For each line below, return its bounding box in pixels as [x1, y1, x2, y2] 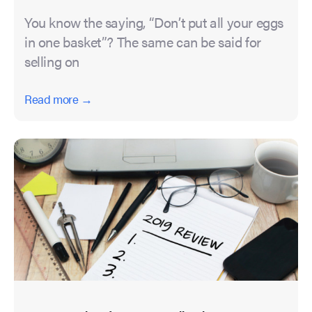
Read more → [24, 91, 93, 108]
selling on [24, 51, 79, 72]
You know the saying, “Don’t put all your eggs [24, 12, 284, 33]
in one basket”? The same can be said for [24, 31, 262, 52]
